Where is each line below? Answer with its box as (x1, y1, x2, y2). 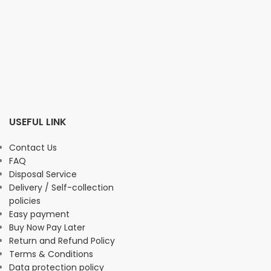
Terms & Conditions (9, 248, 93, 261)
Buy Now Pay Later (9, 221, 85, 234)
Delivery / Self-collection (9, 181, 114, 194)
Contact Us (9, 142, 57, 154)
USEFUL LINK (9, 115, 67, 129)
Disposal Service (9, 168, 77, 181)
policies (9, 195, 41, 207)
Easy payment (9, 208, 70, 221)
